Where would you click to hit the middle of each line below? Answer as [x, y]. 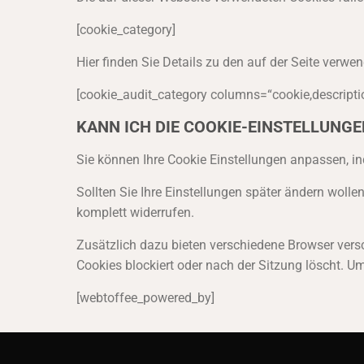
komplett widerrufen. [135, 212]
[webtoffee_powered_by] [145, 298]
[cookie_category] [126, 30]
